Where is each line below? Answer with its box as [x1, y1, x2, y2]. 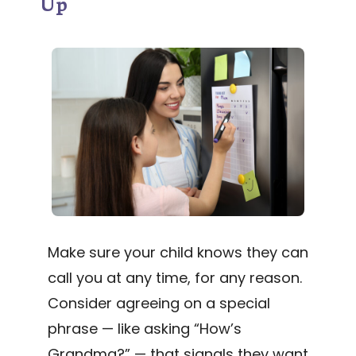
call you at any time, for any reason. [48, 267, 302, 288]
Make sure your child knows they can [48, 242, 308, 262]
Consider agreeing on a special [48, 292, 270, 313]
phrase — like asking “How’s [48, 318, 242, 339]
